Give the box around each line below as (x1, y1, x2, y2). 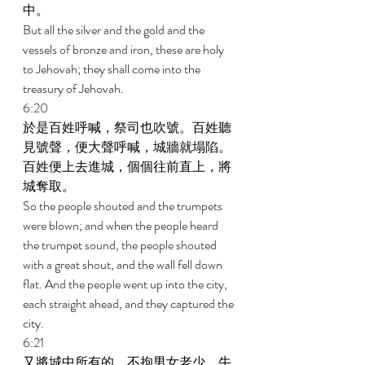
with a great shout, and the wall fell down (23, 255, 225, 274)
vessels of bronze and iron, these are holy (23, 40, 226, 59)
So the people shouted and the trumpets (23, 196, 225, 215)
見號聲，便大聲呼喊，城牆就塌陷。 (23, 138, 231, 156)
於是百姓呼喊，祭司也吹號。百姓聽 (23, 118, 231, 137)
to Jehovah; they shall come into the (23, 59, 203, 78)
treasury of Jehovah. (23, 79, 126, 98)
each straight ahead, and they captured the (23, 294, 236, 313)
